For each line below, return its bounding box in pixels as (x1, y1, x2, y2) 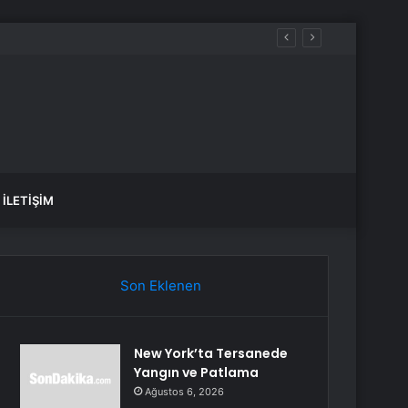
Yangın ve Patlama (134, 363, 260, 382)
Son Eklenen (119, 277, 201, 294)
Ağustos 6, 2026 (145, 385, 225, 398)
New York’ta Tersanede (134, 344, 289, 362)
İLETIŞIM (3, 193, 54, 208)
